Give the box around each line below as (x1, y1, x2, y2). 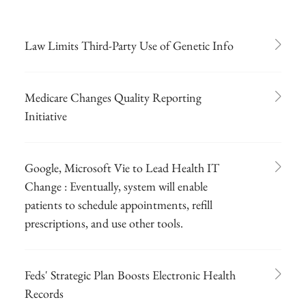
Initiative (25, 107, 67, 124)
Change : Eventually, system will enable (25, 178, 208, 194)
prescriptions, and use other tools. (25, 214, 183, 231)
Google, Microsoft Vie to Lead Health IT (25, 159, 219, 176)
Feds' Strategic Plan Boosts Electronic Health (25, 266, 236, 283)
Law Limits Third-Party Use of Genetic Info (25, 37, 234, 53)
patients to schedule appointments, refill (25, 196, 212, 212)
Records (25, 285, 64, 301)
